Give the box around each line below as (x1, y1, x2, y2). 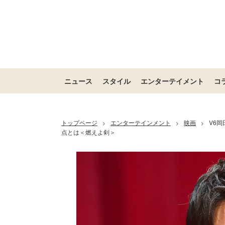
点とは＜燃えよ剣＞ (61, 128, 116, 136)
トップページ (61, 118, 97, 127)
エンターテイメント (141, 76, 204, 86)
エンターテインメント (110, 118, 171, 127)
